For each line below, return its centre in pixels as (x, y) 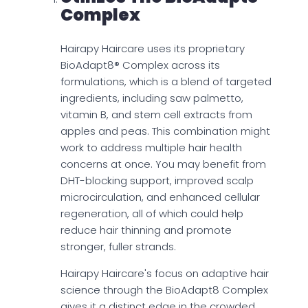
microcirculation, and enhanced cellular (160, 197)
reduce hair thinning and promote (146, 230)
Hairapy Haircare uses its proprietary (153, 49)
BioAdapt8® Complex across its (140, 65)
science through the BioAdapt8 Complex (164, 290)
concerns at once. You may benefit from (163, 164)
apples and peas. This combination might (165, 131)
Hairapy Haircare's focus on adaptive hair (165, 274)
